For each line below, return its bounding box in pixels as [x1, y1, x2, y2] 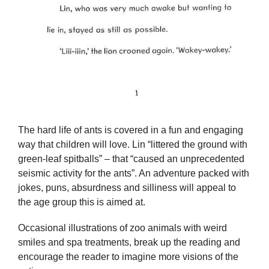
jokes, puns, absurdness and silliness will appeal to [18, 182, 236, 193]
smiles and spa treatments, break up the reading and [18, 237, 240, 248]
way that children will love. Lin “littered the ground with [18, 139, 247, 150]
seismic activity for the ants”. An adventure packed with [18, 168, 249, 178]
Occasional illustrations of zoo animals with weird [18, 223, 227, 234]
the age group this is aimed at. [18, 196, 145, 207]
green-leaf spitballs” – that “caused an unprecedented [18, 153, 244, 164]
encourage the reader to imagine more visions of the [18, 252, 238, 262]
